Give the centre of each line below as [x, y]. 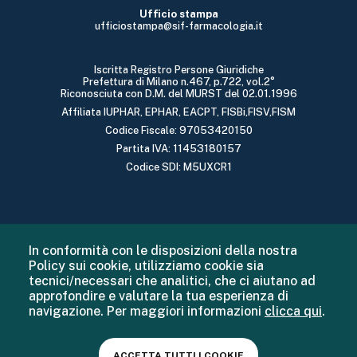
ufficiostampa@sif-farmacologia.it [178, 26]
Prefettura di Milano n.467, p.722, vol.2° [178, 82]
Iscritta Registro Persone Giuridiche [178, 70]
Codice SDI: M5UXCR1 [178, 167]
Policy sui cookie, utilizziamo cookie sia [146, 266]
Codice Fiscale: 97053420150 [178, 131]
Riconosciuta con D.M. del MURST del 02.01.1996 [178, 94]
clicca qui [293, 311]
